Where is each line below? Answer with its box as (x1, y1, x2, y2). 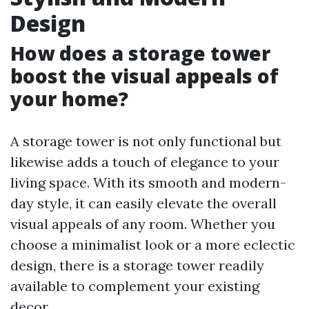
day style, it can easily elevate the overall (10, 195, 277, 212)
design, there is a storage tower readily (10, 257, 264, 274)
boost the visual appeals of (10, 63, 279, 89)
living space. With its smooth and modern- (10, 174, 286, 191)
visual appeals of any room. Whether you (10, 215, 275, 232)
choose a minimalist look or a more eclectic (10, 236, 295, 253)
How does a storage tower (10, 40, 270, 66)
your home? (10, 86, 128, 112)
